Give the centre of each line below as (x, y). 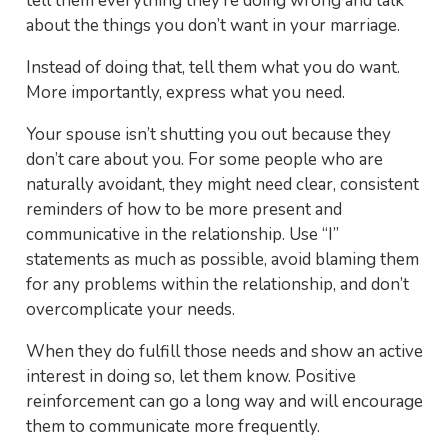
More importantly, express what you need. (185, 92)
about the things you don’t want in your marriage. (212, 25)
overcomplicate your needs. (130, 309)
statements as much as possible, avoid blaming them (222, 259)
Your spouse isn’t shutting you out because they (208, 134)
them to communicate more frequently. (172, 426)
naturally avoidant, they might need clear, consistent (222, 184)
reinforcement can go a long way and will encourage (224, 401)
